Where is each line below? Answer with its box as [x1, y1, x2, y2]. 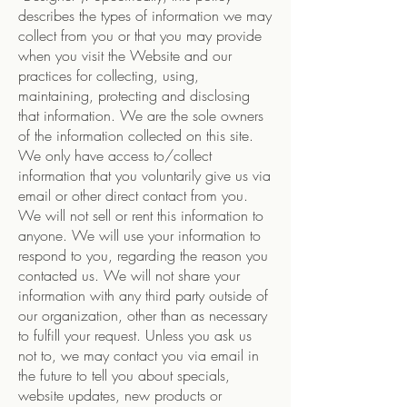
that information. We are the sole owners [18, 105, 263, 125]
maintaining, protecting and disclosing [18, 85, 250, 105]
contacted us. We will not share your [18, 265, 240, 285]
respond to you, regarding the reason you [18, 245, 268, 265]
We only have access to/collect [18, 145, 212, 165]
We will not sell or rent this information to [18, 205, 263, 225]
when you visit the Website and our [18, 45, 232, 65]
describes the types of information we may [18, 5, 272, 25]
